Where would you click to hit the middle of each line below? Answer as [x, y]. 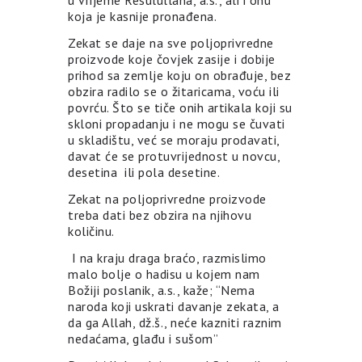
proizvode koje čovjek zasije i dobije [172, 59]
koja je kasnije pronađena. [142, 17]
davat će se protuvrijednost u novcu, [174, 156]
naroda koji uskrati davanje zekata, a [174, 307]
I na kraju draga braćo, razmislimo [167, 258]
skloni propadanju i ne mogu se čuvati [177, 124]
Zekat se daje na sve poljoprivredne [171, 43]
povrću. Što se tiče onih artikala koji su [180, 108]
